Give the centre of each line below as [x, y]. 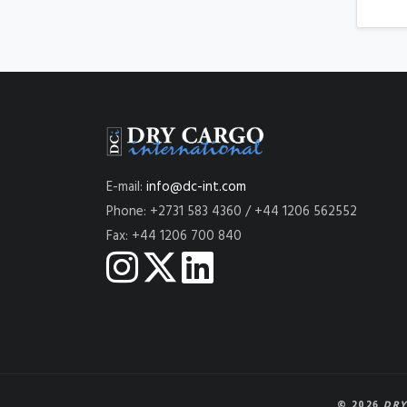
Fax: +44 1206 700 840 [174, 237]
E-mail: [126, 188]
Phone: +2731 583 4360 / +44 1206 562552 [232, 212]
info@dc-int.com [196, 188]
